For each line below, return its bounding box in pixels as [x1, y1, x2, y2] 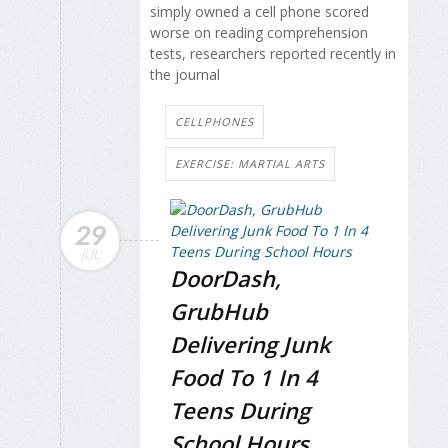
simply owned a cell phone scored [150, 2, 369, 22]
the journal [150, 65, 220, 85]
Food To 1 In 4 [170, 362, 318, 393]
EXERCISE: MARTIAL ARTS [175, 156, 325, 172]
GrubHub [170, 296, 268, 327]
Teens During [170, 395, 310, 426]
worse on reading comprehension [150, 23, 368, 43]
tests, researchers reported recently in [150, 44, 396, 64]
